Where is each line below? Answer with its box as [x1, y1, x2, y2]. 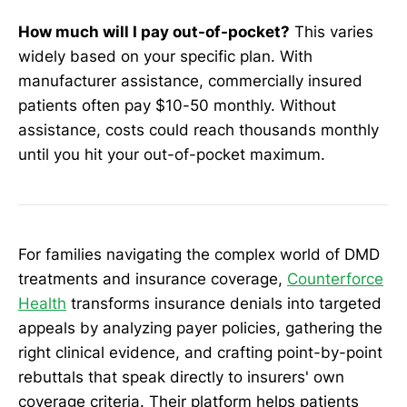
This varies [290, 23, 373, 42]
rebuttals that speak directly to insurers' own [18, 367, 344, 386]
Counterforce [287, 269, 383, 288]
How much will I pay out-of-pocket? [18, 23, 290, 42]
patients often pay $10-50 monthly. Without [18, 96, 336, 115]
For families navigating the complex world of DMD [18, 244, 380, 263]
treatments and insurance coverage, [18, 269, 287, 288]
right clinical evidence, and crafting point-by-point [18, 342, 382, 362]
